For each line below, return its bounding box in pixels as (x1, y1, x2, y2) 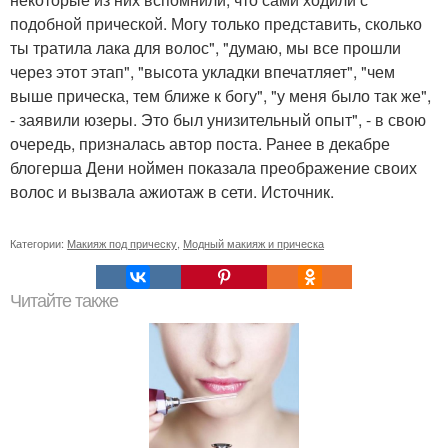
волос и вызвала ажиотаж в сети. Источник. (10, 179, 334, 203)
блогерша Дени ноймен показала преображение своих (10, 155, 417, 179)
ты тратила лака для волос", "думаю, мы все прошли (10, 35, 401, 59)
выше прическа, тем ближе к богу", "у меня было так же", (10, 83, 431, 107)
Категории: (10, 234, 67, 251)
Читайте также (10, 290, 118, 311)
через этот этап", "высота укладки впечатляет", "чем (10, 59, 395, 83)
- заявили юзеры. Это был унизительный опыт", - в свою (10, 107, 426, 131)
